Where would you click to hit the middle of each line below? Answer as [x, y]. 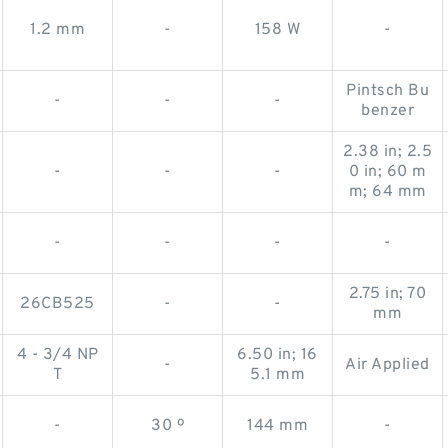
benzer [387, 111]
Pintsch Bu [387, 91]
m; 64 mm [387, 192]
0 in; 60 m [387, 172]
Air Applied [387, 365]
